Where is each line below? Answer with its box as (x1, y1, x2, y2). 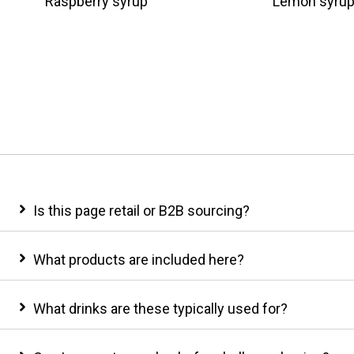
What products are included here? (33, 250, 244, 268)
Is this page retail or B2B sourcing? (33, 201, 250, 219)
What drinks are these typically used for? (33, 299, 288, 317)
